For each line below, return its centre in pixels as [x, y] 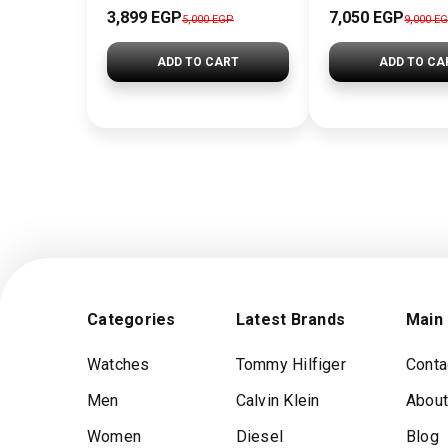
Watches [118, 364]
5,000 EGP [208, 19]
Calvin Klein [277, 400]
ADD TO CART [198, 62]
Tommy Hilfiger [290, 364]
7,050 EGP [367, 17]
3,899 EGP [144, 17]
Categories [131, 319]
